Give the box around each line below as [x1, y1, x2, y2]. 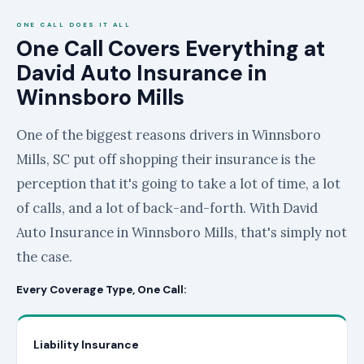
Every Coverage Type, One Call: [16, 282, 186, 297]
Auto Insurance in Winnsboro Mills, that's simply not [16, 223, 347, 241]
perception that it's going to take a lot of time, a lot [16, 174, 340, 193]
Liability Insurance [33, 336, 139, 352]
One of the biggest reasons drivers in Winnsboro [16, 125, 321, 144]
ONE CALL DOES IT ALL [16, 19, 131, 28]
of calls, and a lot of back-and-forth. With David [16, 198, 318, 217]
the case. [16, 247, 72, 266]
